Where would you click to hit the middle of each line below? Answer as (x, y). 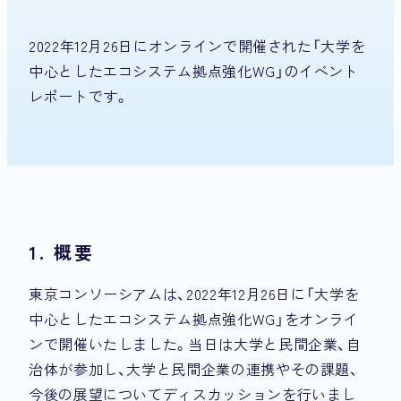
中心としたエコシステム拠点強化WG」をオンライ (194, 319)
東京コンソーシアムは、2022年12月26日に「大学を (194, 294)
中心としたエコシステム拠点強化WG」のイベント (194, 70)
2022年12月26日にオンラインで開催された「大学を (197, 45)
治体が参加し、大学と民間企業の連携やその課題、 (194, 369)
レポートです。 (79, 95)
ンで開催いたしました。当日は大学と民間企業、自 (195, 344)
